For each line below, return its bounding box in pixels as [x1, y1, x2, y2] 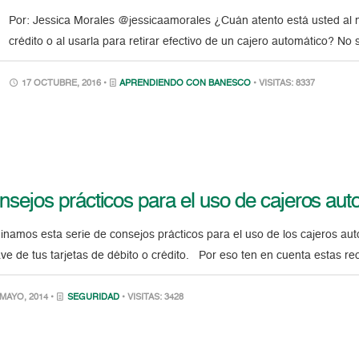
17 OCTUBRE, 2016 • [19, 79, 110, 88]
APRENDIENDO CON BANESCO [119, 79, 252, 88]
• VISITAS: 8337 [253, 79, 316, 88]
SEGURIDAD [67, 292, 120, 302]
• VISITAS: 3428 [122, 292, 184, 302]
